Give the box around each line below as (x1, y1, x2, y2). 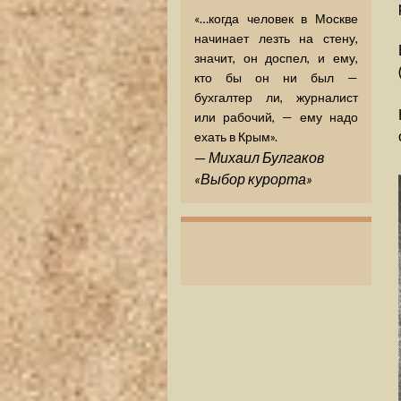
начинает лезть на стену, (194, 30, 358, 46)
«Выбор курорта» (194, 170, 312, 187)
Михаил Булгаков (209, 149, 324, 166)
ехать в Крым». (194, 129, 277, 144)
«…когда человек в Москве (194, 11, 358, 26)
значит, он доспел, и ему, (194, 50, 358, 65)
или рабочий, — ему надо (194, 109, 358, 124)
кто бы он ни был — (194, 70, 358, 85)
